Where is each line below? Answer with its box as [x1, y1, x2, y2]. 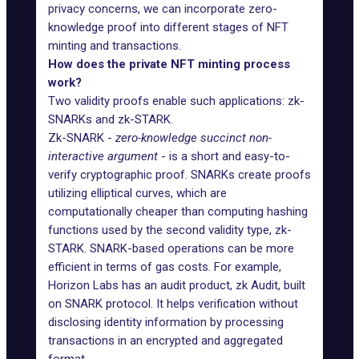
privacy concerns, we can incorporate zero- [48, 2, 277, 16]
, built [278, 278, 305, 292]
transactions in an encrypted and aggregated [48, 333, 283, 348]
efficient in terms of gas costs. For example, [48, 260, 281, 274]
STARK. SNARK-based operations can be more [48, 241, 294, 256]
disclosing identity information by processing [48, 315, 284, 329]
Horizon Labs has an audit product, [48, 278, 236, 292]
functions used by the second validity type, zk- [48, 223, 292, 237]
